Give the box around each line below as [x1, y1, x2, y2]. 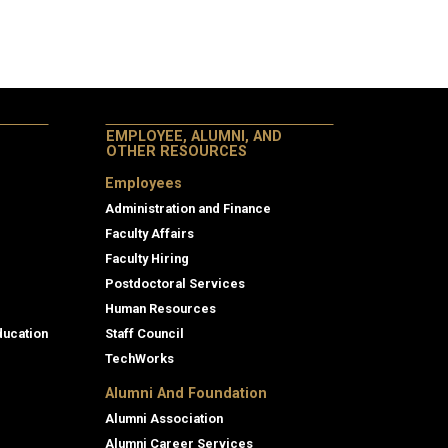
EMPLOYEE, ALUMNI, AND [106, 128, 282, 146]
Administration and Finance [105, 201, 271, 217]
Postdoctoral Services [105, 276, 245, 292]
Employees [105, 175, 182, 193]
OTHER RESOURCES [106, 143, 247, 161]
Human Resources [105, 301, 216, 317]
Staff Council [105, 326, 184, 342]
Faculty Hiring [105, 251, 189, 267]
